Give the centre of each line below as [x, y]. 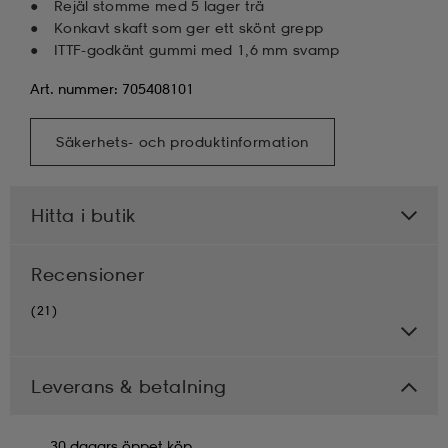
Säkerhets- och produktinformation [182, 141]
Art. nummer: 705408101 [112, 88]
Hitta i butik [83, 214]
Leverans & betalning [129, 385]
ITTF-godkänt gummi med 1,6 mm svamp [197, 49]
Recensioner [88, 273]
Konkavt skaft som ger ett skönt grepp [189, 27]
